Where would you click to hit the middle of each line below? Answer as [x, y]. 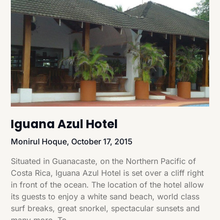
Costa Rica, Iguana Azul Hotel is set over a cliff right [108, 173]
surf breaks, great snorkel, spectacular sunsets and [106, 208]
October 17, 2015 [102, 141]
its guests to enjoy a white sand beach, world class [105, 196]
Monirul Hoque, [41, 141]
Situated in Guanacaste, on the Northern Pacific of [104, 161]
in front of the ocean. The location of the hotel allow [108, 184]
